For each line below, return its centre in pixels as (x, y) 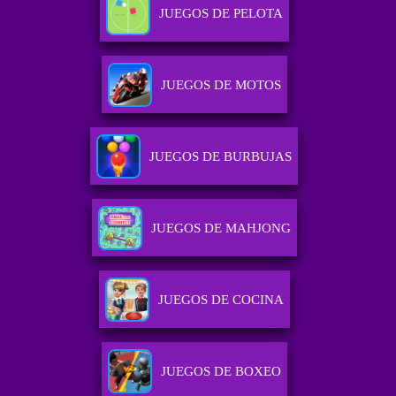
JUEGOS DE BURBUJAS (221, 157)
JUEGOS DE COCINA (221, 300)
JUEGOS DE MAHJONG (221, 228)
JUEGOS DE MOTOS (221, 85)
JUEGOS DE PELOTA (221, 14)
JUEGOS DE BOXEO (221, 372)
